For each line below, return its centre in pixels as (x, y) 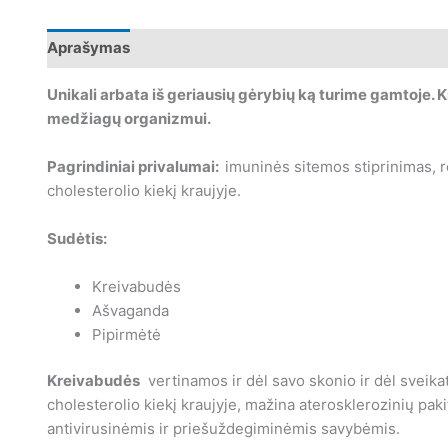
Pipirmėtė (126, 334)
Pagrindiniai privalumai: (135, 166)
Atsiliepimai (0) (386, 48)
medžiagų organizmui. (128, 118)
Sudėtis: (76, 238)
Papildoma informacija (230, 48)
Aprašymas (88, 48)
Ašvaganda (130, 310)
